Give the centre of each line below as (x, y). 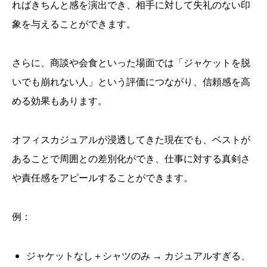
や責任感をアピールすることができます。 (103, 177)
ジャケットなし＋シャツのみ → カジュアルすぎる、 (138, 255)
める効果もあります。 (60, 100)
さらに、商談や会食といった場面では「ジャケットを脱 (131, 62)
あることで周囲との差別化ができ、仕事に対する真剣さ (131, 158)
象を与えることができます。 (74, 24)
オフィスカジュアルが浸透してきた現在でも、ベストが (131, 139)
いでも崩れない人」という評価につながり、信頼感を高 (131, 81)
